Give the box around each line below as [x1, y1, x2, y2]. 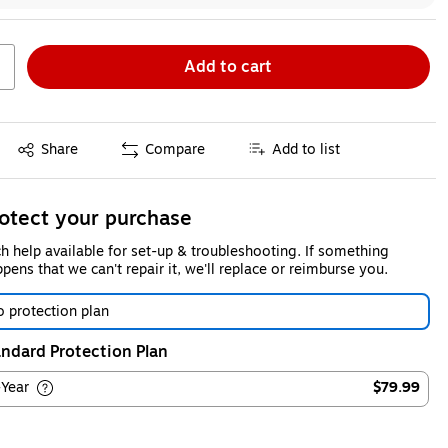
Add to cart [184, 54, 273, 79]
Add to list [272, 139, 341, 161]
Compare [145, 139, 206, 161]
